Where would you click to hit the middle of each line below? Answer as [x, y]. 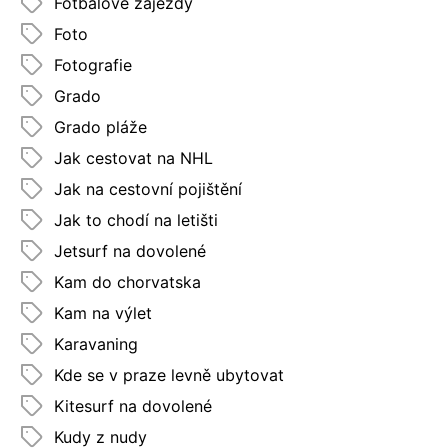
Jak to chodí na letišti [136, 219]
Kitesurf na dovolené [133, 405]
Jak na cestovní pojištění [148, 188]
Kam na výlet [103, 312]
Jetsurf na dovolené [130, 250]
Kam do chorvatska [127, 281]
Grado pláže [100, 126]
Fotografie [93, 64]
